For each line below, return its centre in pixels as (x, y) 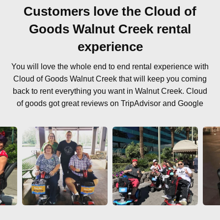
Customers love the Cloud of (110, 11)
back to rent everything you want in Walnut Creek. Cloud (110, 91)
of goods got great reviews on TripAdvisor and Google (110, 103)
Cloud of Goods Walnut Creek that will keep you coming (110, 79)
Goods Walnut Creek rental (110, 29)
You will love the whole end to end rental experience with (110, 66)
